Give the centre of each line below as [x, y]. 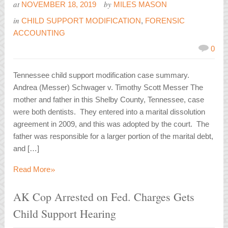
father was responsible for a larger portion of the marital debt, [113, 136]
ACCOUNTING [39, 33]
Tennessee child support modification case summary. [102, 75]
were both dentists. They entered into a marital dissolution [109, 112]
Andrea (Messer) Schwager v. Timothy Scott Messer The [108, 88]
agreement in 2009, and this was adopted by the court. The [111, 124]
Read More [32, 169]
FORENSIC [165, 21]
